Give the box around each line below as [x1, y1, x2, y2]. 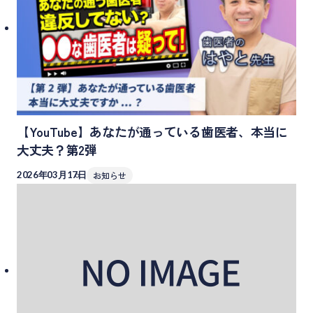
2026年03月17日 [16, 168, 87, 180]
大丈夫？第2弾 [16, 140, 97, 159]
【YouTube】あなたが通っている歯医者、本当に [16, 122, 288, 140]
